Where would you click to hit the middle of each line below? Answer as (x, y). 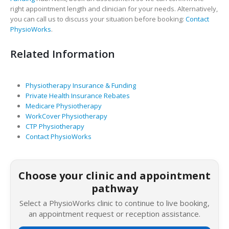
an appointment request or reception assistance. (114, 214)
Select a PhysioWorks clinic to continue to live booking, (114, 203)
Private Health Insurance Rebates (77, 96)
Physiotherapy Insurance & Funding (81, 86)
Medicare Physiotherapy (63, 106)
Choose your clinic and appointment (114, 176)
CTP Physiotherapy (55, 127)
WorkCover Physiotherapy (66, 116)
